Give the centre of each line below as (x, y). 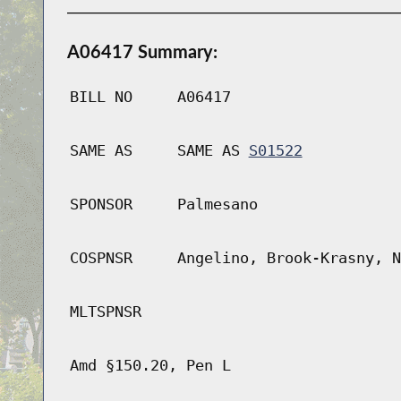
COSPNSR (101, 258)
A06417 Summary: (142, 51)
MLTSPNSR (105, 312)
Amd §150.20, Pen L (150, 366)
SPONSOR (101, 205)
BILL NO (101, 97)
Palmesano (217, 205)
